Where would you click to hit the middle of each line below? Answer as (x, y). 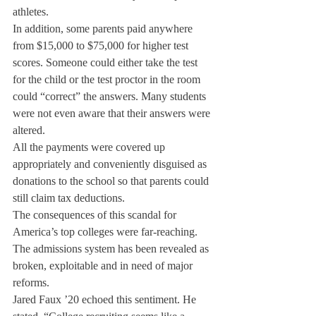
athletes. (31, 12)
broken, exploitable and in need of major (104, 266)
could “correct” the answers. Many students (111, 96)
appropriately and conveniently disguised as (111, 164)
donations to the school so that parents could (112, 181)
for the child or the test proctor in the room (108, 79)
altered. (29, 130)
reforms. (31, 282)
